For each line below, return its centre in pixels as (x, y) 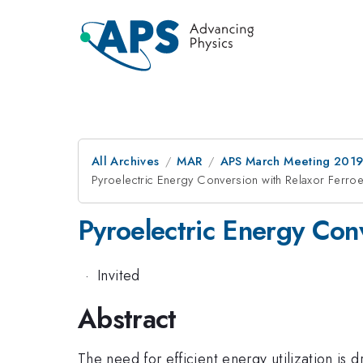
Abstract (127, 319)
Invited (119, 275)
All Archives (126, 161)
